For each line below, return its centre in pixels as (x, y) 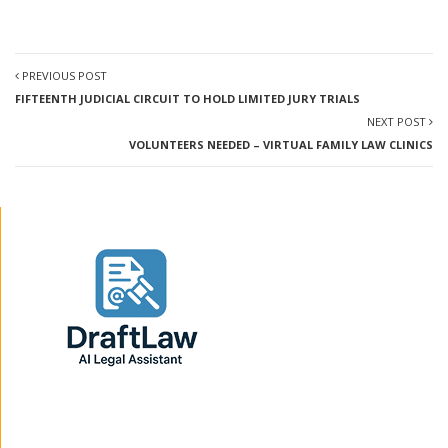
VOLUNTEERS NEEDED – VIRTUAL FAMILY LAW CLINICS (281, 144)
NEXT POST (398, 121)
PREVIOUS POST (63, 75)
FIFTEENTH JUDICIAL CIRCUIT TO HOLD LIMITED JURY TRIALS (187, 98)
